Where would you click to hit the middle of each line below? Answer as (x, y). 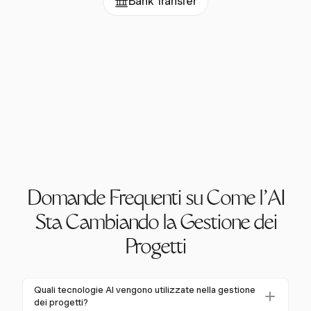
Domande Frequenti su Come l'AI (155, 201)
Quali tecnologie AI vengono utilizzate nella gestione (145, 290)
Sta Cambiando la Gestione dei (155, 225)
